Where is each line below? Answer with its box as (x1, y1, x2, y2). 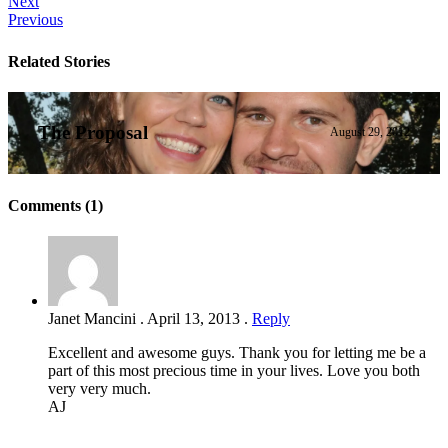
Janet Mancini (48, 310, 140, 328)
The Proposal (38, 121, 148, 143)
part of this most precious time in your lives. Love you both (48, 362, 420, 380)
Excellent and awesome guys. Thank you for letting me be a (48, 344, 426, 362)
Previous (8, 11, 63, 29)
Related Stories (8, 52, 110, 70)
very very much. (48, 380, 151, 398)
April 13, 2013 (147, 310, 240, 328)
